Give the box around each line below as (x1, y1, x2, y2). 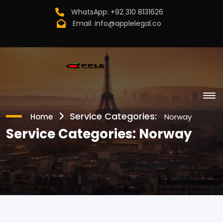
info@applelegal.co (95, 18, 161, 28)
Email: (71, 18, 95, 28)
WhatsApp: (69, 7, 111, 17)
